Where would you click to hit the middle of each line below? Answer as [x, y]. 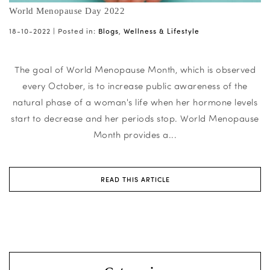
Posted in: [77, 30]
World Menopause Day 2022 [67, 11]
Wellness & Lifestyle [162, 30]
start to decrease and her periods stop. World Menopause [135, 118]
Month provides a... [135, 134]
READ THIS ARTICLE [135, 179]
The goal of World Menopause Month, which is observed [135, 69]
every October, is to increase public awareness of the [135, 85]
